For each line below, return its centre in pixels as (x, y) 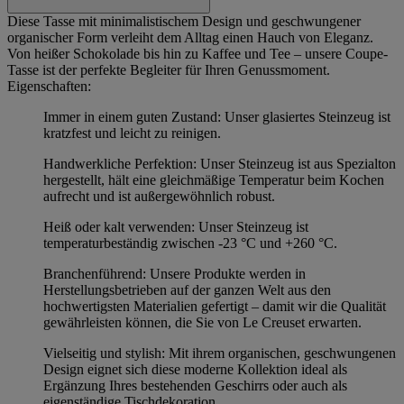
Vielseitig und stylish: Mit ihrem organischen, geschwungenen (220, 353)
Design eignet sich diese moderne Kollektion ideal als (195, 369)
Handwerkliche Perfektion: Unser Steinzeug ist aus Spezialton (220, 163)
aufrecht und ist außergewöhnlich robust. (159, 196)
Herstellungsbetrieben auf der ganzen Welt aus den (187, 289)
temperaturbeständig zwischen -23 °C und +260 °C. (190, 243)
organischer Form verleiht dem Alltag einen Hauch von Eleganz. (190, 37)
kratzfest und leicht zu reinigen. (132, 133)
